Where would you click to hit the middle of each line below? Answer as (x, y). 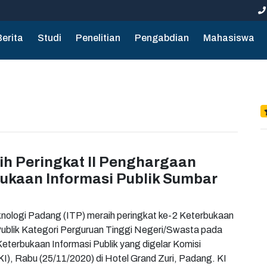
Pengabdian (162, 38)
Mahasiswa (229, 38)
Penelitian (98, 38)
